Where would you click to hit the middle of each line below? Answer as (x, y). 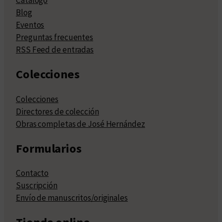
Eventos (30, 25)
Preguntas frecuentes (55, 37)
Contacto (32, 173)
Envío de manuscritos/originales (72, 198)
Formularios (49, 148)
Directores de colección (57, 111)
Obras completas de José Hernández (81, 124)
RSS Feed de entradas (55, 49)
